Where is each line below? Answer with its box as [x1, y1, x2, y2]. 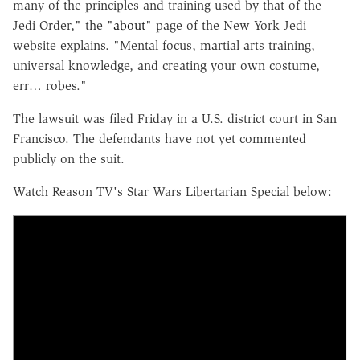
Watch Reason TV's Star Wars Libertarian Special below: [13, 184, 332, 200]
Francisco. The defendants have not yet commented [13, 131, 306, 147]
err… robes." [13, 78, 87, 94]
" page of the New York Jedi [145, 18, 306, 34]
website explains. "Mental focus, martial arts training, [13, 38, 315, 54]
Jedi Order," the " [13, 18, 113, 34]
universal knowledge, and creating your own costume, [13, 58, 320, 74]
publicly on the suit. [13, 151, 125, 167]
